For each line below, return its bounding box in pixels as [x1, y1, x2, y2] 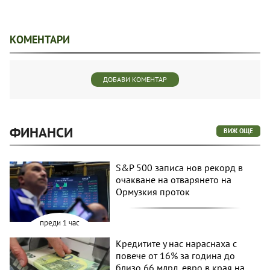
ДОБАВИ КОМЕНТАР [103, 75, 167, 84]
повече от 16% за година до [116, 249, 236, 262]
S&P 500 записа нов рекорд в [116, 162, 243, 174]
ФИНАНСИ [10, 124, 73, 142]
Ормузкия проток [116, 186, 190, 198]
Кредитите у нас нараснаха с [116, 237, 237, 250]
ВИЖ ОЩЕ [224, 127, 253, 136]
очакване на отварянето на [116, 174, 232, 186]
